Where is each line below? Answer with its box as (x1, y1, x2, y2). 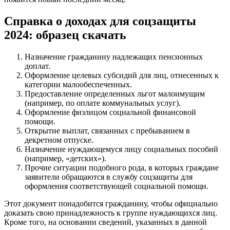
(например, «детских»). (25, 154, 106, 163)
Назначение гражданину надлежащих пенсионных (25, 52, 203, 61)
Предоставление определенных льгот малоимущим (25, 89, 205, 98)
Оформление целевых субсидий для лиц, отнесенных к (25, 70, 219, 80)
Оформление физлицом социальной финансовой (25, 107, 196, 117)
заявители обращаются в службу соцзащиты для (25, 172, 193, 181)
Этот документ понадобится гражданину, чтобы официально (4, 199, 218, 208)
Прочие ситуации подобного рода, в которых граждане (25, 163, 219, 172)
